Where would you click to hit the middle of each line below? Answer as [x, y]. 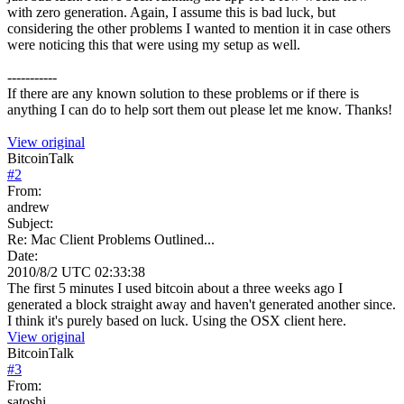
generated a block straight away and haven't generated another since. [202, 304]
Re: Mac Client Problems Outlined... [111, 239]
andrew [28, 207]
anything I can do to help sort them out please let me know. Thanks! [200, 109]
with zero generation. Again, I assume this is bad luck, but [171, 12]
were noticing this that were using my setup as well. [154, 44]
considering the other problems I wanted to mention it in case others [199, 28]
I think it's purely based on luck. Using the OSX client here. [177, 320]
